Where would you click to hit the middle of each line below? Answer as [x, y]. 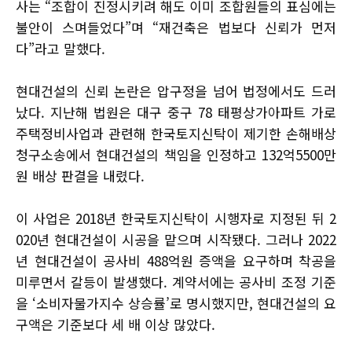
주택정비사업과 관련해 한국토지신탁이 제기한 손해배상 [176, 134]
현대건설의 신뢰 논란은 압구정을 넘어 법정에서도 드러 [176, 91]
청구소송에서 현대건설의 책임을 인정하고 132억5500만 [176, 155]
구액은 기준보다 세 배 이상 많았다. [115, 324]
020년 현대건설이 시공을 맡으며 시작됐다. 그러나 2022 [176, 240]
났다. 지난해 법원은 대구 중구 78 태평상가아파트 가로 [176, 112]
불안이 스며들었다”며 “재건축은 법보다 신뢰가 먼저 [176, 27]
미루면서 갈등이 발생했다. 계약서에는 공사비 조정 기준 [176, 282]
